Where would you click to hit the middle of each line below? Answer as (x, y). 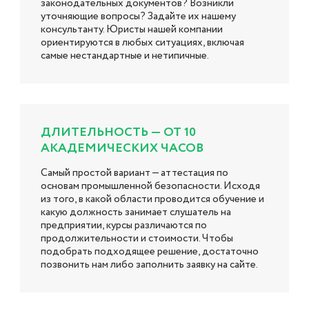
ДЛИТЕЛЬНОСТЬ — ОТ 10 (118, 132)
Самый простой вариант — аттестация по (134, 173)
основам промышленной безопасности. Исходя (150, 186)
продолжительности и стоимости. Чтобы (137, 238)
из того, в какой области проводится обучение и (152, 199)
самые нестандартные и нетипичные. (125, 56)
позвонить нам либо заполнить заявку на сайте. (149, 265)
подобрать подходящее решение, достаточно (150, 251)
